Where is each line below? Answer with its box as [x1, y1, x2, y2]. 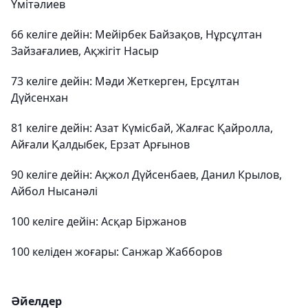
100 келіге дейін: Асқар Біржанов [11, 214, 186, 229]
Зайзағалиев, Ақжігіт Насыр [11, 43, 159, 58]
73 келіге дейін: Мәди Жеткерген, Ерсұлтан [11, 74, 239, 89]
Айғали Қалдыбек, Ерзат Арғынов [11, 137, 190, 152]
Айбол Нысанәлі [11, 184, 98, 199]
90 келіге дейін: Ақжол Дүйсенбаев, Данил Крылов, [11, 167, 282, 182]
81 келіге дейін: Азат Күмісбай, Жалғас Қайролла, [11, 120, 273, 135]
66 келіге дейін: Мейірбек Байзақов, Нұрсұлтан [11, 27, 262, 42]
